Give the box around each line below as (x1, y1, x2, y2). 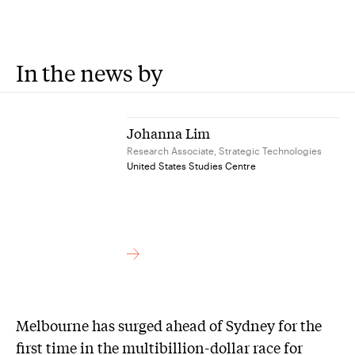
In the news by (16, 58, 164, 87)
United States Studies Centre (127, 160, 256, 171)
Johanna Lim (127, 123, 210, 143)
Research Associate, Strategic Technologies (127, 145, 322, 156)
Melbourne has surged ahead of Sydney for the (16, 315, 322, 336)
